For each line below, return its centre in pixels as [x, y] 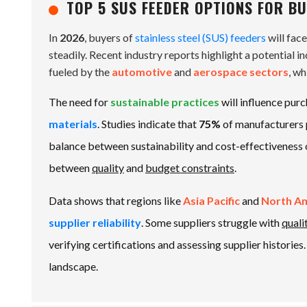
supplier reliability [95, 222]
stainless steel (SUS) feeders [200, 37]
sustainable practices [165, 102]
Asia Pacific [211, 200]
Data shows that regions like [116, 200]
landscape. [73, 266]
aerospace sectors [241, 72]
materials [73, 124]
